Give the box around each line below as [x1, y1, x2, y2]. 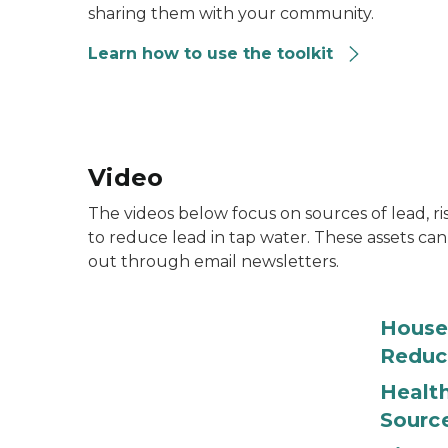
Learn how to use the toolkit [88, 44, 338, 63]
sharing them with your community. [88, 4, 374, 23]
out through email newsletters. [88, 252, 339, 271]
